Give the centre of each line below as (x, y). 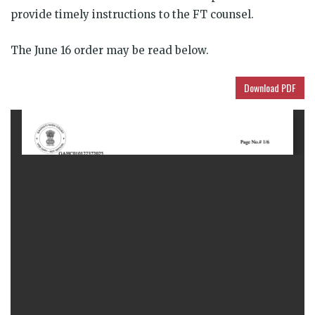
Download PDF (270, 87)
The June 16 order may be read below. (110, 50)
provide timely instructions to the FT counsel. (132, 14)
